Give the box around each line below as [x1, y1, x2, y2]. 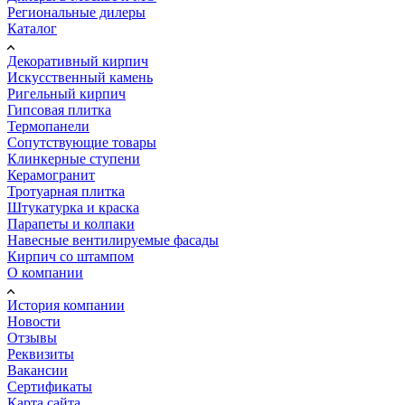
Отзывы [7, 329, 57, 345]
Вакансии [7, 362, 68, 378]
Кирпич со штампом [7, 248, 134, 264]
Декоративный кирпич [7, 52, 148, 69]
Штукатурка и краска [7, 199, 139, 215]
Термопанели [7, 118, 89, 134]
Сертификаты [7, 378, 92, 394]
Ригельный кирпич [7, 85, 126, 101]
